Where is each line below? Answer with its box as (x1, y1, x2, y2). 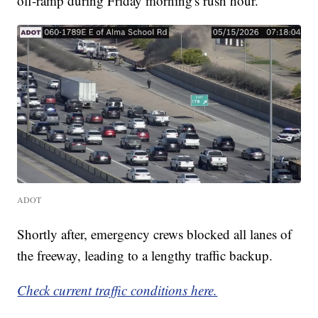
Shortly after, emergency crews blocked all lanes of (17, 225, 292, 243)
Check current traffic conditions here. (17, 281, 218, 300)
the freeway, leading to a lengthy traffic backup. (17, 246, 273, 265)
